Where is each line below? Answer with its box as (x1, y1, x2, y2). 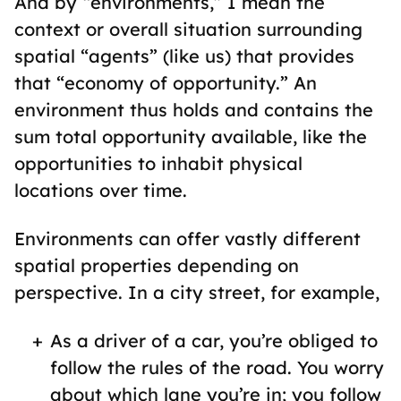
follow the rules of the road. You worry (50, 356, 384, 379)
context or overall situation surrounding (14, 18, 363, 40)
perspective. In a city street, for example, (14, 281, 380, 303)
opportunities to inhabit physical (14, 152, 303, 175)
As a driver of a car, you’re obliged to (50, 329, 378, 352)
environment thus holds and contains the (14, 98, 373, 121)
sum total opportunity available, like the (14, 125, 367, 148)
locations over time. (14, 179, 187, 201)
